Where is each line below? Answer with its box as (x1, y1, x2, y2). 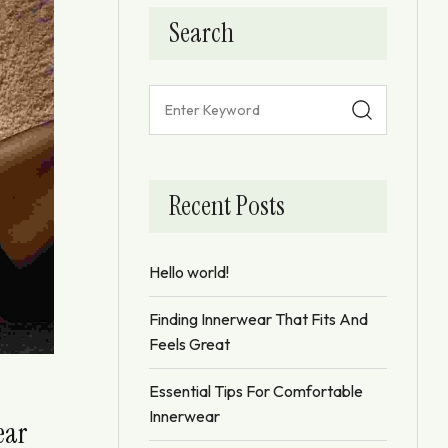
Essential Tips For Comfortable (149, 380, 363, 401)
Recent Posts (169, 188, 285, 223)
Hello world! (149, 261, 229, 282)
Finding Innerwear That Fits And (149, 308, 368, 329)
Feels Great (149, 333, 230, 354)
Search (169, 15, 234, 50)
